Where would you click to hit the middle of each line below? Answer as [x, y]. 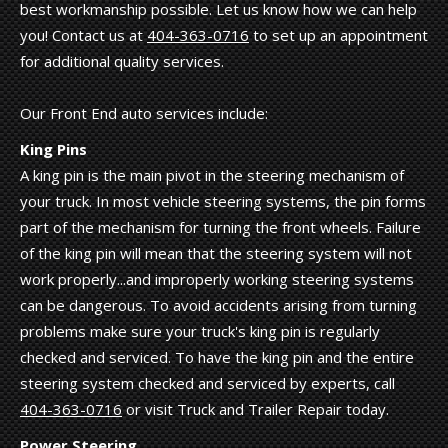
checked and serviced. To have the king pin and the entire [217, 356]
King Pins [53, 148]
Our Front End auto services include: [144, 112]
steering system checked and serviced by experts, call [207, 382]
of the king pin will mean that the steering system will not [216, 252]
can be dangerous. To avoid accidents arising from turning [218, 304]
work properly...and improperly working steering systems [217, 278]
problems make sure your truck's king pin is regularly [200, 330]
